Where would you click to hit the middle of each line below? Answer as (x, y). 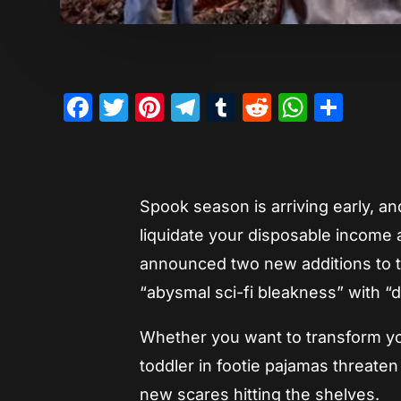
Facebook (159, 107)
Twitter (175, 107)
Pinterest (224, 107)
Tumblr (283, 107)
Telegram (264, 107)
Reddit (316, 107)
